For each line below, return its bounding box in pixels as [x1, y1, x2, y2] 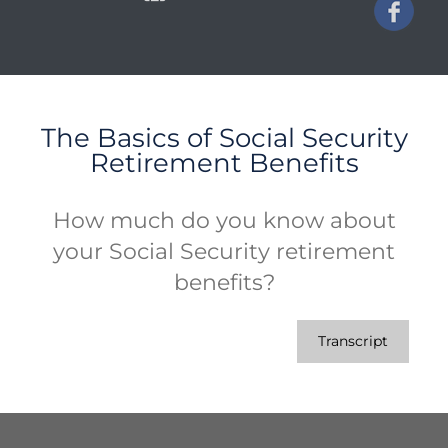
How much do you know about [52, 205, 396, 234]
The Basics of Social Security [40, 121, 408, 153]
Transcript [318, 332, 388, 351]
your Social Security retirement [53, 236, 395, 265]
